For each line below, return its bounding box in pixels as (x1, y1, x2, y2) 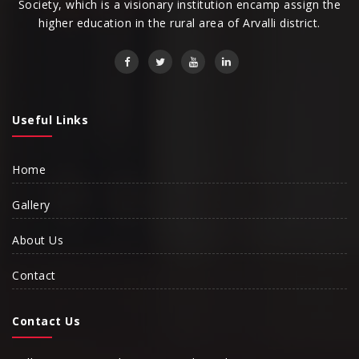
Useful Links (12, 112, 88, 128)
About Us (12, 232, 63, 248)
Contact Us (12, 313, 80, 329)
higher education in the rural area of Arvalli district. (38, 15, 321, 31)
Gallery (12, 197, 50, 213)
